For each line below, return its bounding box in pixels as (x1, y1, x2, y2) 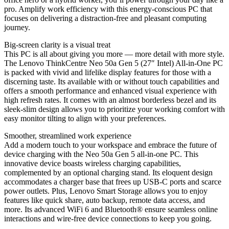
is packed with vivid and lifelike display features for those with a (4, 67, 211, 77)
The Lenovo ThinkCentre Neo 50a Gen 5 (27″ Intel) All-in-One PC (4, 58, 223, 67)
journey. (4, 22, 30, 32)
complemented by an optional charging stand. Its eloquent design (4, 168, 213, 177)
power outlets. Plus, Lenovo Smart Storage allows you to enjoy (4, 186, 208, 195)
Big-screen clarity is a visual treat (4, 40, 110, 49)
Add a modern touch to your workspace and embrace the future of (4, 140, 217, 149)
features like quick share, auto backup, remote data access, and (4, 195, 205, 204)
